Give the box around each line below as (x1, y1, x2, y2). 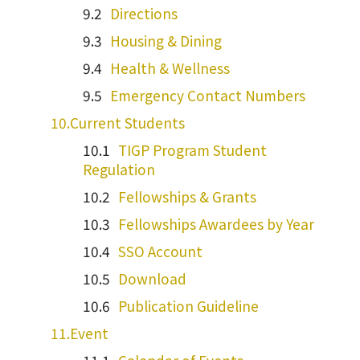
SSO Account (118, 241, 202, 262)
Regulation (83, 159, 155, 180)
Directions (110, 3, 178, 24)
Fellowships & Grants (118, 186, 256, 207)
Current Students (70, 112, 185, 133)
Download (118, 268, 186, 289)
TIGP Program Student (118, 140, 267, 161)
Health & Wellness (110, 58, 230, 79)
